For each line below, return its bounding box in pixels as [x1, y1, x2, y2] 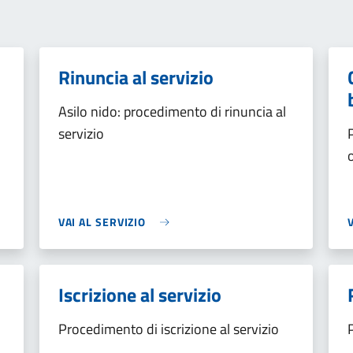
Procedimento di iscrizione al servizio [58, 318, 279, 340]
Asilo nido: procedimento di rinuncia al [58, 101, 286, 122]
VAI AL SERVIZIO [58, 214, 147, 230]
